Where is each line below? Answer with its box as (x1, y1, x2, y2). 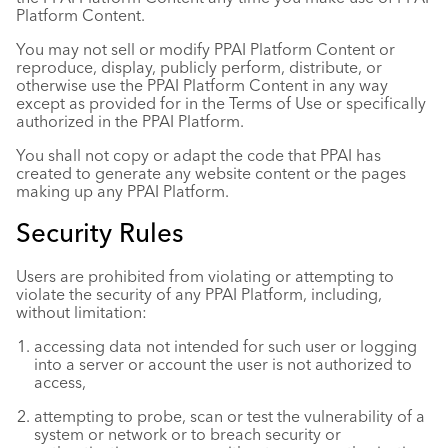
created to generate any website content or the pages (16, 163, 406, 183)
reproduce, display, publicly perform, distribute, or (16, 57, 382, 77)
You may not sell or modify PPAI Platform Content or (16, 39, 395, 59)
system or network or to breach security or (34, 424, 341, 444)
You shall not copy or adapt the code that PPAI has (16, 145, 381, 165)
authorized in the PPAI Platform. (16, 111, 244, 131)
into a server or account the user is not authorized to (34, 354, 412, 374)
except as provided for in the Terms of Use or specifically (16, 93, 426, 113)
